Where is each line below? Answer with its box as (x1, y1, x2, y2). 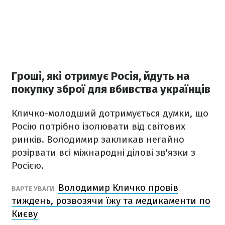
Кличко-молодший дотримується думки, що (12, 107, 208, 120)
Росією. (12, 160, 44, 172)
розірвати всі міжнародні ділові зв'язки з (12, 147, 195, 159)
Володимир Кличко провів (58, 182, 178, 194)
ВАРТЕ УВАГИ (12, 185, 56, 193)
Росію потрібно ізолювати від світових (12, 121, 185, 133)
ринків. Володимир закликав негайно (12, 134, 184, 146)
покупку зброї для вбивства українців (12, 82, 210, 96)
